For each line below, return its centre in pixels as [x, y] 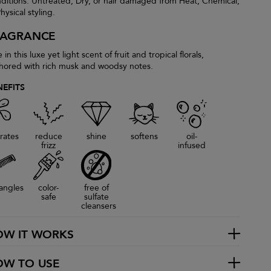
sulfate [96, 197]
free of [96, 188]
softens [144, 136]
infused [192, 145]
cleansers [99, 206]
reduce [48, 136]
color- [48, 188]
